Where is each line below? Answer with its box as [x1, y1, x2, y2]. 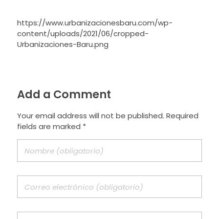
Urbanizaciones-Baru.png [17, 39, 109, 50]
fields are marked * [17, 121, 86, 132]
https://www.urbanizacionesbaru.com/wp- [17, 18, 173, 28]
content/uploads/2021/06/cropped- [17, 28, 149, 39]
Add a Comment [17, 86, 111, 102]
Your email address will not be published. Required [17, 110, 198, 121]
